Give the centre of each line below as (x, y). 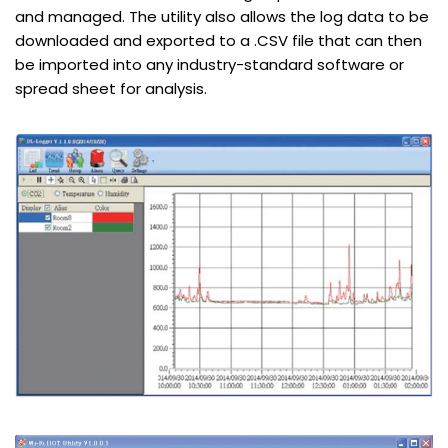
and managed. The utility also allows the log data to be (222, 16)
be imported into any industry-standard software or (209, 64)
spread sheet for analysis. (111, 88)
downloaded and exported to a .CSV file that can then (218, 40)
